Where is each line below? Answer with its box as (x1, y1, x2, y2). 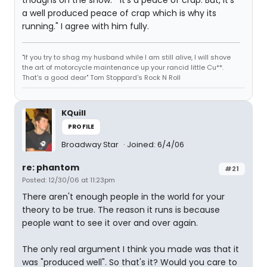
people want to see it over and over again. (22, 217, 198, 229)
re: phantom (22, 162, 79, 173)
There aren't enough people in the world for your (22, 191, 225, 203)
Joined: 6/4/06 (127, 139, 184, 150)
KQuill (61, 107, 86, 119)
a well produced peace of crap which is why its (22, 7, 216, 19)
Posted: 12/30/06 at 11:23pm (22, 175, 115, 185)
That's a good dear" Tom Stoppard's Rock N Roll (22, 73, 181, 82)
